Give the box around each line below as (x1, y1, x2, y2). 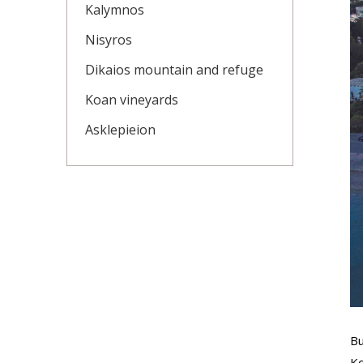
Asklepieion (85, 121, 156, 139)
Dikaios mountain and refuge (85, 61, 263, 79)
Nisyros (85, 31, 132, 49)
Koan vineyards (85, 91, 178, 109)
